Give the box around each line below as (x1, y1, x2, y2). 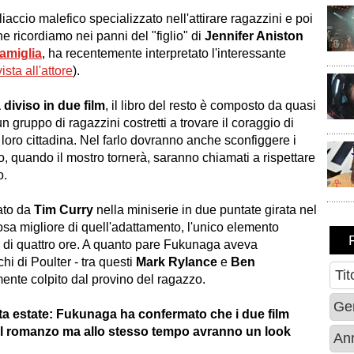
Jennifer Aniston (205, 29, 303, 43)
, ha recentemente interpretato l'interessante (42, 47, 286, 60)
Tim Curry (34, 203, 93, 217)
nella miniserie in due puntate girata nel (93, 203, 317, 217)
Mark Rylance (136, 255, 217, 269)
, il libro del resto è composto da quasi (105, 99, 316, 112)
